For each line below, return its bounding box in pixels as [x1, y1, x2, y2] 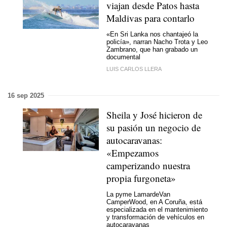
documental [106, 53, 140, 61]
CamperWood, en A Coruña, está [106, 198, 202, 206]
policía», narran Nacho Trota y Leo [106, 38, 208, 46]
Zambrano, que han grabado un [106, 46, 198, 53]
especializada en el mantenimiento [106, 206, 208, 213]
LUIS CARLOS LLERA [106, 65, 162, 72]
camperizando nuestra [106, 159, 190, 172]
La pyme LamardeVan [106, 191, 170, 198]
